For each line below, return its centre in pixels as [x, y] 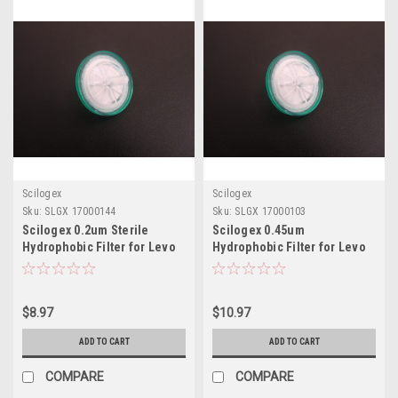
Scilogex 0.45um [259, 230]
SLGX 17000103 [271, 211]
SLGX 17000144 [80, 211]
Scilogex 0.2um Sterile [86, 230]
